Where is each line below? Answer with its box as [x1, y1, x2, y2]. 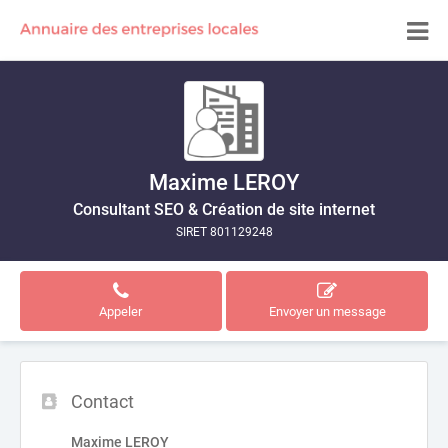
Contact [71, 391, 134, 412]
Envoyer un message [268, 304, 386, 319]
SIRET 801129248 [175, 225, 273, 239]
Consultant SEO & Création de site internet [73, 200, 375, 219]
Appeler [99, 304, 143, 319]
